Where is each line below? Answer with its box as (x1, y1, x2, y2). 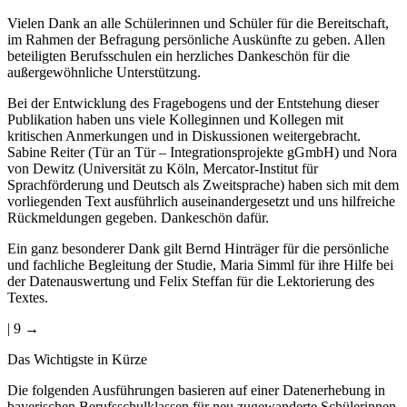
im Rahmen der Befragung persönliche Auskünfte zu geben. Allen (7, 31, 385, 47)
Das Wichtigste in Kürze (7, 351, 147, 367)
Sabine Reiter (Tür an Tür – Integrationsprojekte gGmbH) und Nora (7, 144, 397, 160)
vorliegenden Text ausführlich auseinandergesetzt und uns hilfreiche (7, 193, 395, 209)
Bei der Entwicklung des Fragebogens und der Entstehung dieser (7, 94, 379, 111)
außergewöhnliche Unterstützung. (7, 64, 201, 80)
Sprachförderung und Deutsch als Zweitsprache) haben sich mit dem (7, 176, 399, 193)
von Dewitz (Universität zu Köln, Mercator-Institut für (7, 160, 318, 176)
